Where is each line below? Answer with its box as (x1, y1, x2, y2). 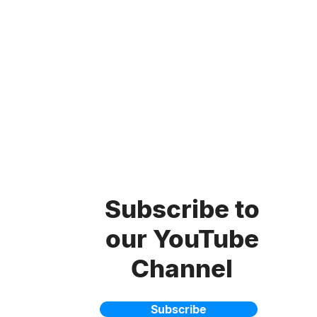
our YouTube (105, 224, 259, 253)
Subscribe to (104, 194, 260, 224)
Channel (131, 253, 233, 283)
